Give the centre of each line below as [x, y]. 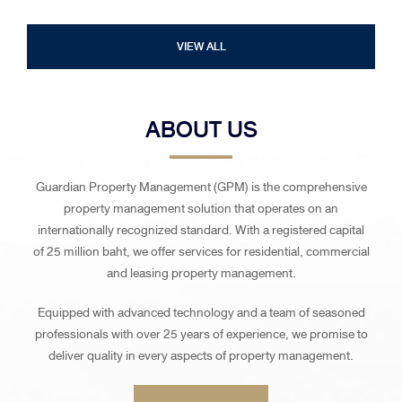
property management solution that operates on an [201, 208]
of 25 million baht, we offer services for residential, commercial [201, 251]
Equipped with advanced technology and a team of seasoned [201, 312]
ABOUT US [201, 129]
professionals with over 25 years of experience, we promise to [201, 334]
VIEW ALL [201, 46]
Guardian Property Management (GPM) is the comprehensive [201, 187]
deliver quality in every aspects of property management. [201, 355]
